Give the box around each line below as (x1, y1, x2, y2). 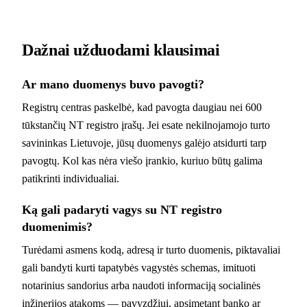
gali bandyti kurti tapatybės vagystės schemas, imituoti (22, 261, 256, 273)
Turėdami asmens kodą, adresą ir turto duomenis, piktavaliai (22, 243, 280, 256)
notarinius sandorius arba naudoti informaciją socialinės (22, 279, 260, 291)
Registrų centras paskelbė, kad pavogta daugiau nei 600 (22, 101, 262, 113)
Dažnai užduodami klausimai (22, 40, 220, 59)
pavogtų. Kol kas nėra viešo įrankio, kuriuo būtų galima (22, 154, 262, 167)
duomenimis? (22, 219, 93, 234)
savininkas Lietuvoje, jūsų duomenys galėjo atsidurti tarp (22, 136, 267, 149)
